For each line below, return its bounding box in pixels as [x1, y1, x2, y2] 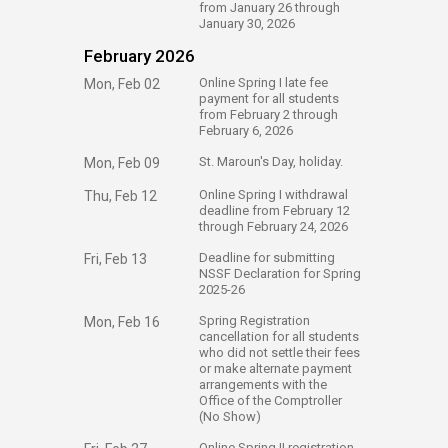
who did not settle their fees [199, 345, 360, 360]
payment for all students [199, 91, 339, 106]
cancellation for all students [199, 329, 359, 344]
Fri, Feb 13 [84, 251, 147, 267]
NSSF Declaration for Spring [199, 266, 361, 281]
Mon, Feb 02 [84, 76, 160, 92]
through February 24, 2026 [199, 219, 351, 234]
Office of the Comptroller [199, 393, 342, 408]
